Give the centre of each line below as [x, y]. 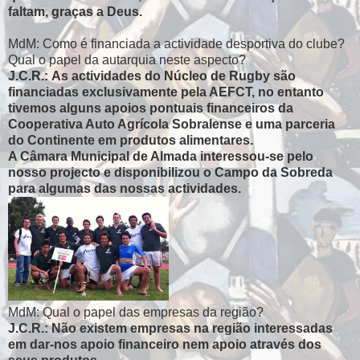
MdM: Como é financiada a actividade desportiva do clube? [176, 43]
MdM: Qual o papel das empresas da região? [136, 312]
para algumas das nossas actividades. [125, 188]
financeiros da [250, 108]
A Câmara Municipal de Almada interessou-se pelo [161, 156]
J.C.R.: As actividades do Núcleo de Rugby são [152, 76]
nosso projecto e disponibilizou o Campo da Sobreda [170, 172]
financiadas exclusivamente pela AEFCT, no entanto [166, 92]
